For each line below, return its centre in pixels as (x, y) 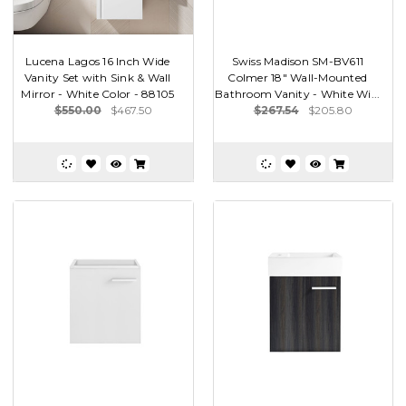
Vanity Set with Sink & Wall (97, 77)
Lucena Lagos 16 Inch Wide (98, 61)
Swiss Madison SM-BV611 (297, 61)
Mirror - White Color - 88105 (98, 93)
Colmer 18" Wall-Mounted (298, 77)
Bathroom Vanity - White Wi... (298, 93)
